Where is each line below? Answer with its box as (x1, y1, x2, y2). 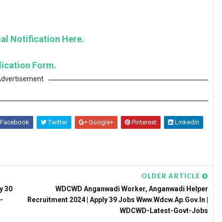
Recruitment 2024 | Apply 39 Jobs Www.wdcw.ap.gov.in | (27, 196, 208, 204)
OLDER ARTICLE (141, 172, 202, 180)
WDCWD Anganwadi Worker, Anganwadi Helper (55, 185, 208, 193)
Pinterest (130, 118, 157, 126)
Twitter (47, 118, 67, 126)
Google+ (87, 118, 113, 126)
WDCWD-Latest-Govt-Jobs (120, 207, 208, 215)
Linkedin (173, 118, 199, 126)
